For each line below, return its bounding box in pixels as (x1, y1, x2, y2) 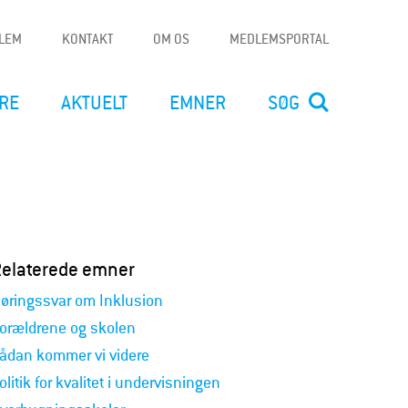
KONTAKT (62, 29, 113, 47)
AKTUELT (61, 91, 127, 115)
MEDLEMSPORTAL (229, 29, 329, 47)
